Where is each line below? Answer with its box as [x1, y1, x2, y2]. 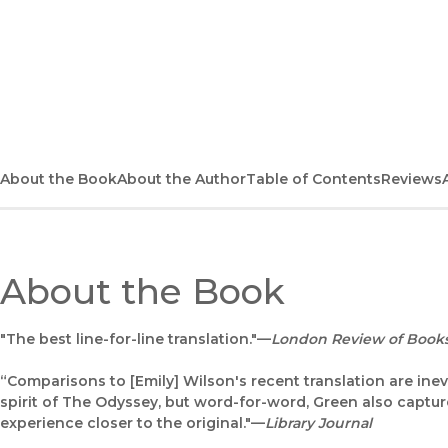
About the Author [117, 169, 246, 188]
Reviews [381, 169, 442, 188]
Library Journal [265, 413, 372, 432]
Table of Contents [246, 169, 381, 188]
